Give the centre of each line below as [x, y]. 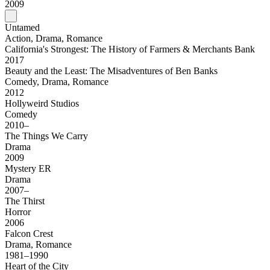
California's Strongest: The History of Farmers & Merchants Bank [131, 49]
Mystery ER [29, 169]
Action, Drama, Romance [54, 39]
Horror [18, 212]
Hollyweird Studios [43, 104]
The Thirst [26, 201]
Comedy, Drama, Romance [57, 82]
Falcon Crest [30, 234]
